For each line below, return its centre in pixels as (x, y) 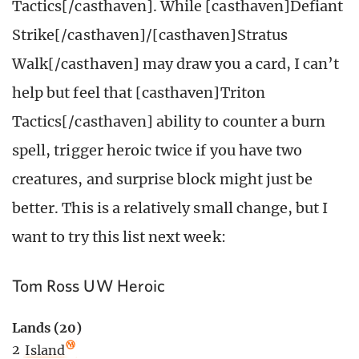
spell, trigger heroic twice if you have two (157, 151)
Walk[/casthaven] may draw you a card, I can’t (176, 64)
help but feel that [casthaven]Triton (139, 93)
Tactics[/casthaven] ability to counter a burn (169, 122)
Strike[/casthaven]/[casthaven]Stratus (150, 35)
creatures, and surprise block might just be (163, 179)
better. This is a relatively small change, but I (170, 208)
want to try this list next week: (119, 237)
